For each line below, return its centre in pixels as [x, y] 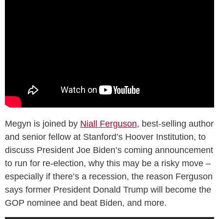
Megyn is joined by [43, 123]
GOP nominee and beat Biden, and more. [86, 203]
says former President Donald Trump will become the [108, 189]
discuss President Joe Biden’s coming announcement [109, 150]
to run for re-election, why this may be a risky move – [108, 163]
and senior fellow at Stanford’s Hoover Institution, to [105, 137]
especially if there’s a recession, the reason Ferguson [109, 176]
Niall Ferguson [109, 123]
